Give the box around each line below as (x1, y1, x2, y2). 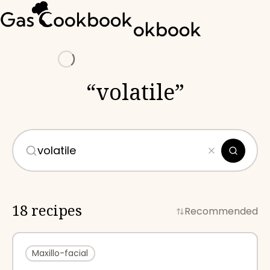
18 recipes (12, 200, 82, 221)
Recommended (184, 204, 258, 219)
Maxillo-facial (32, 247, 88, 260)
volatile (95, 77, 175, 107)
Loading (65, 33, 102, 47)
